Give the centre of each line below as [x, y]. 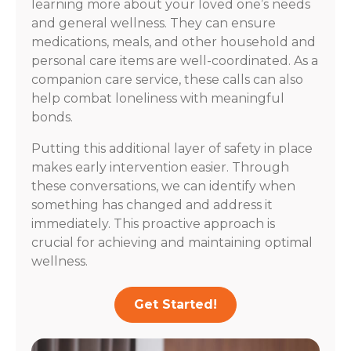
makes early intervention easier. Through [160, 167]
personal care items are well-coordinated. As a [175, 60]
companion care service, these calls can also [167, 79]
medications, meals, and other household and [174, 42]
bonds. [52, 117]
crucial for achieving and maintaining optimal [172, 242]
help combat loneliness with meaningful [158, 98]
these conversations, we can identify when [163, 186]
